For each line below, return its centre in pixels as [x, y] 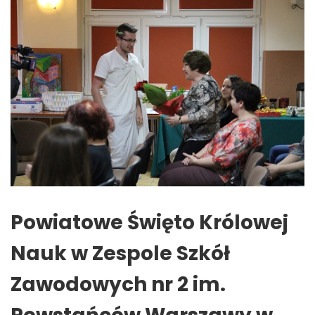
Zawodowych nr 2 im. [118, 284]
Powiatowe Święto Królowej [149, 222]
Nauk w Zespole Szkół [120, 253]
